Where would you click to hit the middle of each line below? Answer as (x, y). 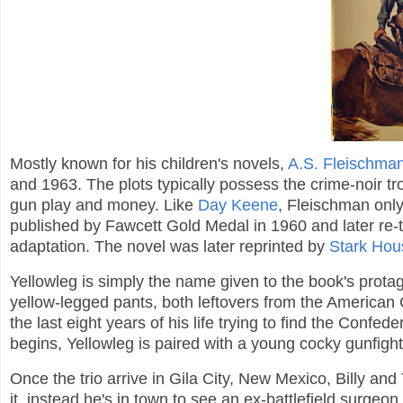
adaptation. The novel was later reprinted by (170, 247)
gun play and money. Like (104, 206)
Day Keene (238, 206)
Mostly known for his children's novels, (149, 164)
